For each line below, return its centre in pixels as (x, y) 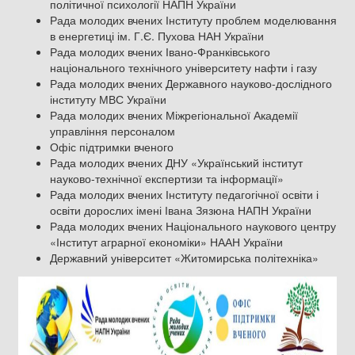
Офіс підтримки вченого (112, 147)
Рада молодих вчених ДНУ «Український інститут (176, 163)
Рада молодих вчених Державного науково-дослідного (191, 84)
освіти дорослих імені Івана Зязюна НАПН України (181, 210)
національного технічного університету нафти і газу (183, 68)
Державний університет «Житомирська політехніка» (184, 258)
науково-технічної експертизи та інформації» (167, 179)
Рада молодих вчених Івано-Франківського (160, 52)
